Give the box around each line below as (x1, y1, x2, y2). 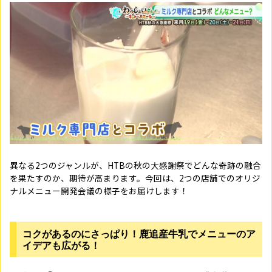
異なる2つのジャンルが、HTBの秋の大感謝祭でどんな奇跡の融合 (10, 159, 261, 171)
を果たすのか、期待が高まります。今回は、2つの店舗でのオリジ (10, 172, 260, 184)
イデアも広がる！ (22, 238, 100, 252)
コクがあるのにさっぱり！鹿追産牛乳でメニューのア (22, 226, 256, 240)
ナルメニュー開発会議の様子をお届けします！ (10, 185, 188, 197)
